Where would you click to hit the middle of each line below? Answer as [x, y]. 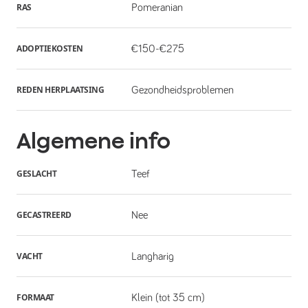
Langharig [152, 256]
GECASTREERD [44, 214]
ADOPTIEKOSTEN [50, 48]
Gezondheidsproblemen [182, 90]
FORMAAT [35, 297]
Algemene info [93, 141]
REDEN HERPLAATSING [60, 89]
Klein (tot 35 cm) [168, 297]
